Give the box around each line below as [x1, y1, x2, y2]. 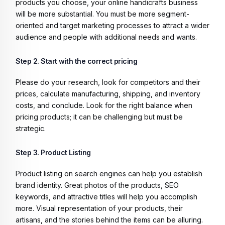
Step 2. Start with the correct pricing [16, 56, 139, 65]
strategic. [16, 124, 46, 133]
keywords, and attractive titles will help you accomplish [16, 192, 197, 201]
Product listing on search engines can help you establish [16, 169, 202, 178]
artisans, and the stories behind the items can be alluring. [16, 215, 205, 224]
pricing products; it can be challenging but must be [16, 112, 183, 121]
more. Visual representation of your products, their [16, 203, 183, 212]
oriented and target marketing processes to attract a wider [16, 21, 209, 30]
